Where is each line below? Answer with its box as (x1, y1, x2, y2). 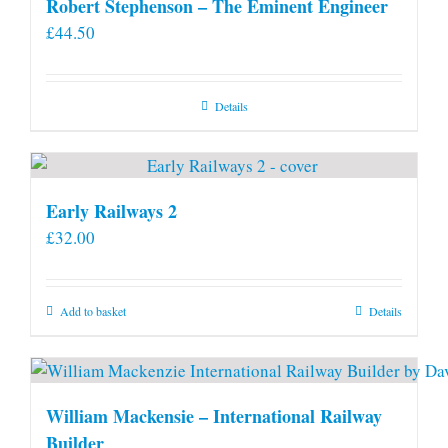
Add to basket (60, 302, 126, 319)
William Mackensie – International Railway (46, 402, 382, 429)
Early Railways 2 (46, 197, 177, 224)
